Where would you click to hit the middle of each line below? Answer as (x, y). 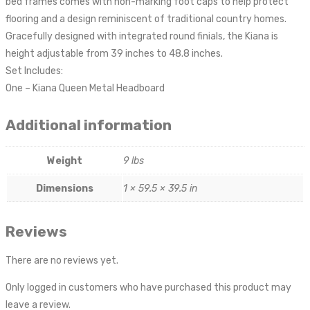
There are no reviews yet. (62, 261)
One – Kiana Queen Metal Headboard (85, 89)
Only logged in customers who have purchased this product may (148, 288)
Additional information (89, 125)
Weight (64, 161)
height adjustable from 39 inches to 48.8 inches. (114, 54)
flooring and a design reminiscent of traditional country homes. (146, 19)
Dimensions (64, 188)
